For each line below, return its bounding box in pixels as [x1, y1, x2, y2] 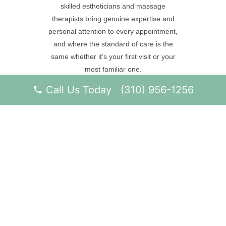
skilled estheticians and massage [61, 2, 165, 10]
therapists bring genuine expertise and [51, 14, 175, 23]
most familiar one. [84, 65, 142, 73]
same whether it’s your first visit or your [50, 52, 176, 61]
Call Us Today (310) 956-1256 [42, 84, 194, 96]
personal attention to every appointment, [48, 27, 178, 35]
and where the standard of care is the [53, 39, 173, 48]
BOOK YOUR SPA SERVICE [59, 102, 167, 110]
